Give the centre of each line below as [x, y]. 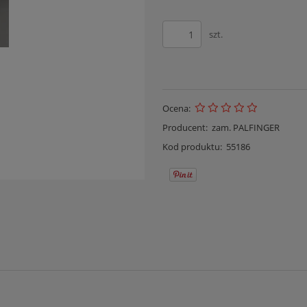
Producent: [185, 127]
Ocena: [176, 108]
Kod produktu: [192, 147]
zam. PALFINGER [246, 127]
